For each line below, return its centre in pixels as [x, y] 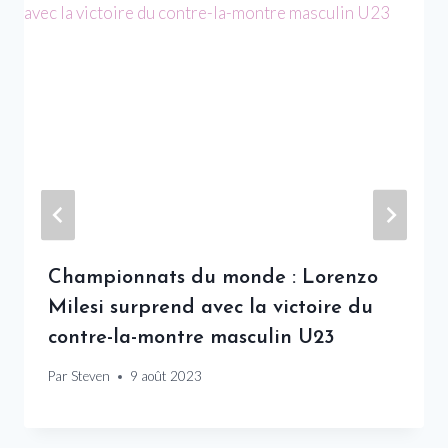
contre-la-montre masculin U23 [191, 337]
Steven [91, 376]
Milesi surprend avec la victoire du [210, 307]
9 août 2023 [166, 376]
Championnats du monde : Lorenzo [213, 277]
